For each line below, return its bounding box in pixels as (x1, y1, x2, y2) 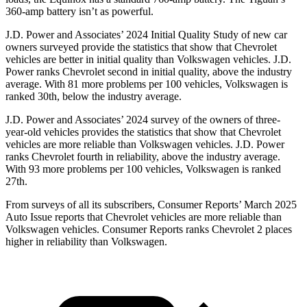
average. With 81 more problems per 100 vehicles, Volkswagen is (5, 78, 288, 90)
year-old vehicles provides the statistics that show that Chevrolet (5, 126, 281, 138)
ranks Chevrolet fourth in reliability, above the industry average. (5, 151, 280, 163)
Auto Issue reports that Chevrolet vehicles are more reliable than (5, 211, 282, 223)
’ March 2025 (238, 199, 297, 211)
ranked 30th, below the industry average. (5, 90, 182, 103)
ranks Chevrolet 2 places (183, 223, 292, 236)
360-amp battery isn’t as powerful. (5, 5, 153, 18)
